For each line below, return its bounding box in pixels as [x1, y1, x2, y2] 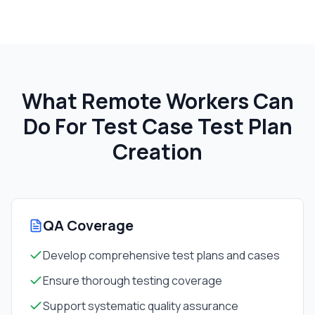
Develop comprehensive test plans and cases [43, 247, 280, 263]
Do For [22, 112, 91, 141]
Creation [112, 137, 202, 166]
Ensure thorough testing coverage [43, 273, 222, 288]
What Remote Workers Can [21, 86, 294, 115]
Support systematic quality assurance [43, 298, 238, 314]
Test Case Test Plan [91, 112, 292, 141]
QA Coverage [43, 216, 134, 235]
